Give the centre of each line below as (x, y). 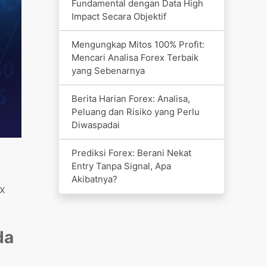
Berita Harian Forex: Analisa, (131, 98)
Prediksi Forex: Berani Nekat (131, 153)
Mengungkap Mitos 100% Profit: (138, 44)
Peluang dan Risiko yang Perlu (135, 111)
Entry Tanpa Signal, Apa (121, 166)
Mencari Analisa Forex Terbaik (135, 57)
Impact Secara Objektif (119, 16)
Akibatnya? (94, 179)
